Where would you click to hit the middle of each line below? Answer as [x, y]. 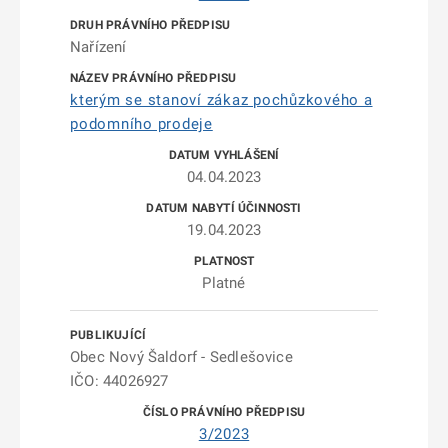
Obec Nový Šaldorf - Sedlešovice [181, 357]
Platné [224, 283]
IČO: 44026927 [119, 381]
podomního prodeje [141, 124]
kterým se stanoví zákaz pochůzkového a [221, 100]
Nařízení [98, 47]
